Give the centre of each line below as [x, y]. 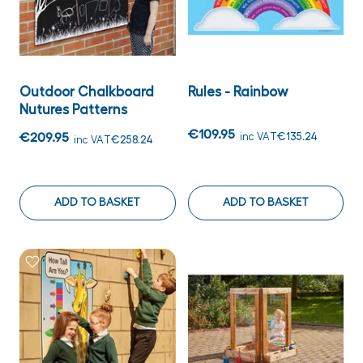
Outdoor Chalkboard [87, 92]
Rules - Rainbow [237, 92]
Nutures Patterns [73, 109]
